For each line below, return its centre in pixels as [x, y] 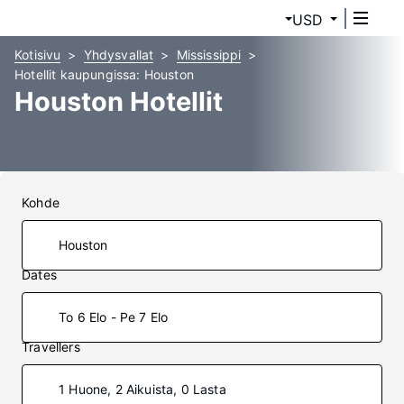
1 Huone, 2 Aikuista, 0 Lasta [142, 389]
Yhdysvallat [119, 55]
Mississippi [209, 55]
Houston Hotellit [119, 101]
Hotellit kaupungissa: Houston [104, 74]
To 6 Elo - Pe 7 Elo [114, 317]
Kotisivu [38, 55]
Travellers [51, 347]
